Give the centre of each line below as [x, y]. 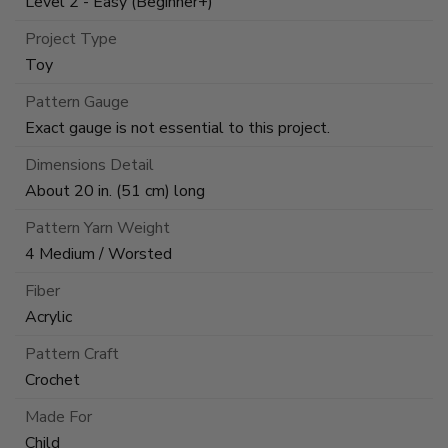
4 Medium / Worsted [98, 253]
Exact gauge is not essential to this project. [177, 127]
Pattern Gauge [77, 101]
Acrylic [48, 316]
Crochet [52, 379]
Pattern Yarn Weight [97, 227]
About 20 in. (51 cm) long [115, 190]
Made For [58, 416]
